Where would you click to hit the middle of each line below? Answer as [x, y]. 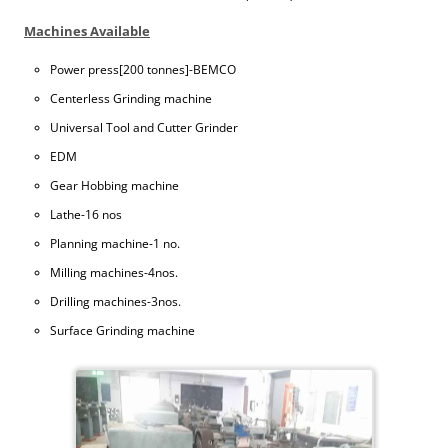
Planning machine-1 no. [115, 243]
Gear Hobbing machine [114, 185]
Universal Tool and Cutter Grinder [144, 127]
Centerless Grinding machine [131, 98]
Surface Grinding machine [122, 330]
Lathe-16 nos [86, 214]
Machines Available [87, 31]
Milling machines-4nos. [114, 272]
